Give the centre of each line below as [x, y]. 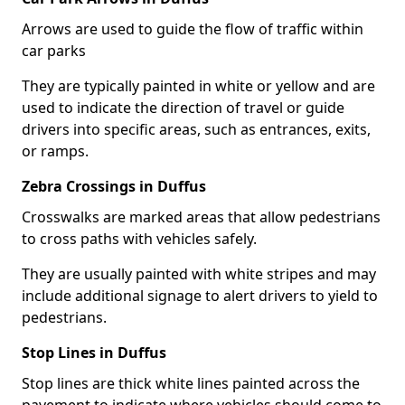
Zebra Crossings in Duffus [114, 186]
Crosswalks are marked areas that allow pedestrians [201, 217]
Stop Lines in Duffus [94, 352]
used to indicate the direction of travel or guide [183, 107]
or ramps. [55, 151]
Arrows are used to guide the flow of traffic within [193, 28]
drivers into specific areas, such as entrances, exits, [196, 129]
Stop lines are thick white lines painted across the [191, 383]
